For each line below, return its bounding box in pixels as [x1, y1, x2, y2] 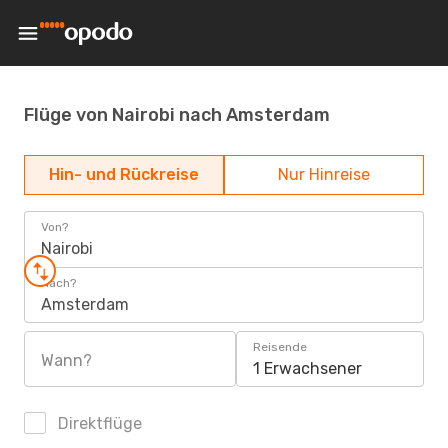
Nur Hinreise [278, 165, 370, 184]
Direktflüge [54, 414, 142, 433]
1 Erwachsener [253, 359, 362, 378]
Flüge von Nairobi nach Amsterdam [24, 103, 330, 126]
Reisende [253, 340, 307, 354]
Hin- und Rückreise [49, 165, 199, 184]
